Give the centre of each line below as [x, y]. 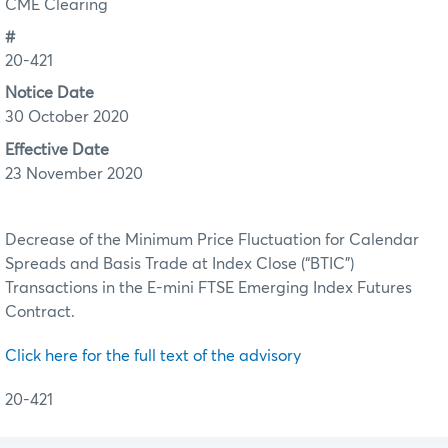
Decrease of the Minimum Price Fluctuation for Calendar [212, 239]
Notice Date [49, 93]
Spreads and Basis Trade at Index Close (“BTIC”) [179, 263]
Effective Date [57, 149]
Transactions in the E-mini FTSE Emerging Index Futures [208, 287]
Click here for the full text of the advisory [153, 355]
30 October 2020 [67, 117]
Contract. [40, 311]
